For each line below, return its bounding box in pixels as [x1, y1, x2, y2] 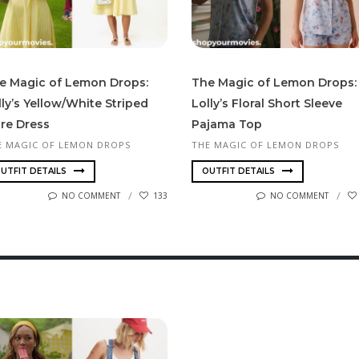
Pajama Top [192, 116, 262, 131]
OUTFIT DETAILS [202, 166, 277, 177]
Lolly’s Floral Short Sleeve [192, 95, 342, 111]
